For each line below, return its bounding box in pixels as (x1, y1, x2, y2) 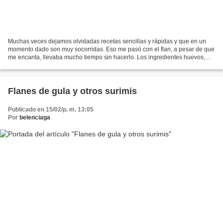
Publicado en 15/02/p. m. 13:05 (8, 106, 94, 113)
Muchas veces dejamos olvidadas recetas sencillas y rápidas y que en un (8, 38, 206, 45)
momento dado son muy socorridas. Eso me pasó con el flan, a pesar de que (8, 46, 215, 53)
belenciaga (19, 114, 50, 121)
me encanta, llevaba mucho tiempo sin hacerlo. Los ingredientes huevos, (8, 54, 205, 61)
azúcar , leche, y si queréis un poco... (8, 62, 108, 69)
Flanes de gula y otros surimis (8, 86, 137, 97)
